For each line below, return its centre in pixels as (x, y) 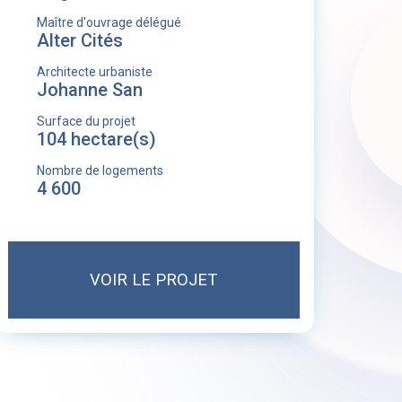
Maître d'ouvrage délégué (109, 22)
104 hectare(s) (96, 139)
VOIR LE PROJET (154, 280)
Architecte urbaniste (94, 72)
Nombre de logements (100, 170)
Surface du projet (86, 121)
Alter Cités (79, 40)
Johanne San (89, 90)
